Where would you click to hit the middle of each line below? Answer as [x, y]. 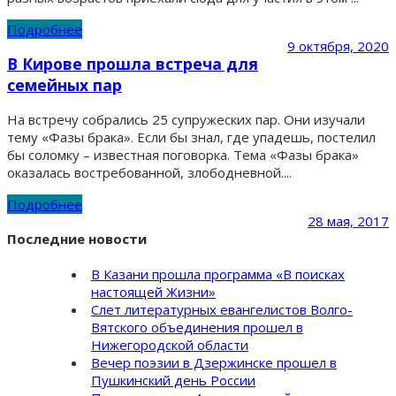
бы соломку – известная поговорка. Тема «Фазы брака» [183, 155]
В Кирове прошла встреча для [133, 63]
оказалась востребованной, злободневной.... [149, 173]
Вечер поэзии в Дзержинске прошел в [214, 363]
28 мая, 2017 [348, 221]
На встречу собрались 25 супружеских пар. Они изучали [186, 120]
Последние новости [77, 239]
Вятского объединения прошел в [197, 327]
